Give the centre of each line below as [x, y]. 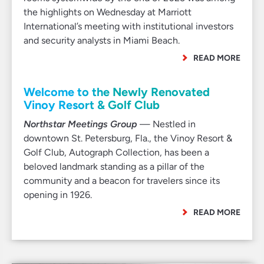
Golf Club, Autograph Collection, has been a [116, 152]
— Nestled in [166, 124]
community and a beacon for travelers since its [122, 181]
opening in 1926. [58, 195]
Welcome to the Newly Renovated [117, 92]
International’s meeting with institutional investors [128, 26]
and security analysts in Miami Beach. [102, 40]
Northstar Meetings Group [80, 124]
